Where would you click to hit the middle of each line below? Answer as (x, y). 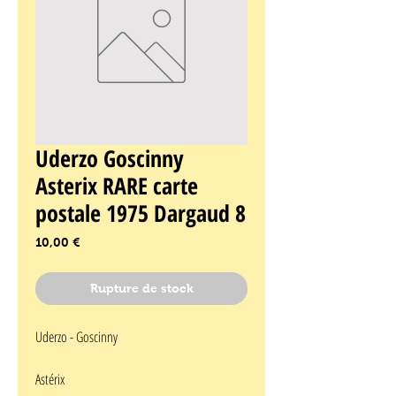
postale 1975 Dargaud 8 (141, 213)
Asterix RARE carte (117, 186)
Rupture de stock (141, 289)
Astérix (50, 380)
